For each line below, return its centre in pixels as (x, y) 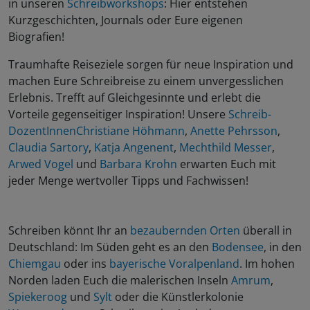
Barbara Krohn (138, 164)
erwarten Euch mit (227, 164)
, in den (283, 247)
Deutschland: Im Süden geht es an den (110, 247)
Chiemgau (36, 264)
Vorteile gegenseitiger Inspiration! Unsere (118, 115)
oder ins (86, 264)
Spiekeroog (39, 297)
